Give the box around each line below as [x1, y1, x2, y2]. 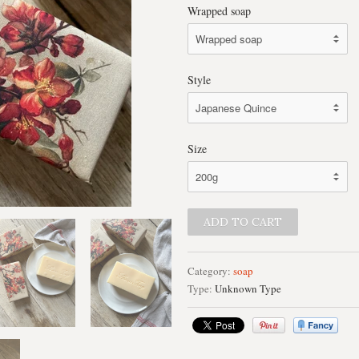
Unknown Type [215, 281, 281, 296]
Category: [188, 264, 231, 278]
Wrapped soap [188, 3, 251, 18]
